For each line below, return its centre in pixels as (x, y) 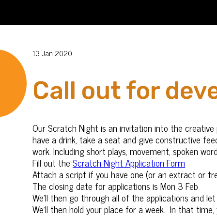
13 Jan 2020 (53, 53)
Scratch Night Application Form (129, 163)
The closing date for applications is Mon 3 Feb (116, 186)
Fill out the (53, 163)
